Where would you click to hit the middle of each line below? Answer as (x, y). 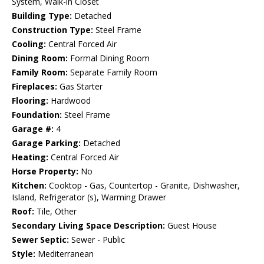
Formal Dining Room (109, 58)
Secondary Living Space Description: (88, 226)
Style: (24, 254)
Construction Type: (52, 30)
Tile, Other (55, 212)
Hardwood (70, 101)
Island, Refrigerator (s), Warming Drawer (89, 197)
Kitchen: (29, 186)
